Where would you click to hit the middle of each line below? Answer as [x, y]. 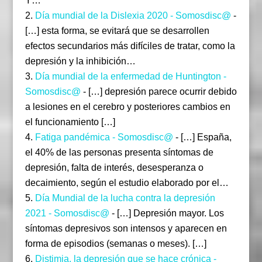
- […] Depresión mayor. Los [166, 213]
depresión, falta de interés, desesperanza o [114, 168]
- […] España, [202, 137]
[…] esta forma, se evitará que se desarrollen [117, 31]
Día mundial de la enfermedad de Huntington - [130, 77]
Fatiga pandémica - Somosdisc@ [104, 137]
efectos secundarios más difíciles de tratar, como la [130, 46]
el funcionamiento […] [70, 122]
